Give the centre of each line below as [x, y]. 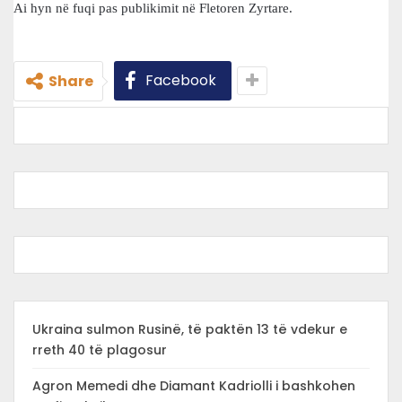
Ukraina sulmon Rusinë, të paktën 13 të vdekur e [190, 329]
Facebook [181, 80]
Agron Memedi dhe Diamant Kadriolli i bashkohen [194, 386]
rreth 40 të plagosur [100, 350]
